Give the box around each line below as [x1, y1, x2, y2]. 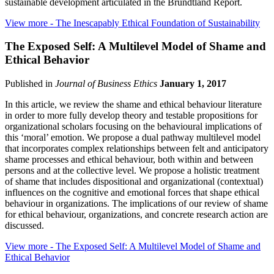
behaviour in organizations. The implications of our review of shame [5, 198, 268, 209]
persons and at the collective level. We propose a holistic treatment [5, 165, 259, 176]
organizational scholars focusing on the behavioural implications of [5, 121, 262, 132]
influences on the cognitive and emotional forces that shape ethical [5, 187, 259, 198]
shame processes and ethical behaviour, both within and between [5, 154, 253, 165]
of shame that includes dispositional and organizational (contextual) [5, 176, 263, 187]
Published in [5, 78, 55, 89]
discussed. [5, 220, 44, 231]
